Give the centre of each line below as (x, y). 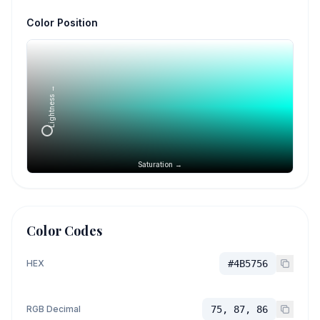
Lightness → (51, 106)
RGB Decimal (54, 309)
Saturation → (160, 164)
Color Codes (64, 231)
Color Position (62, 22)
